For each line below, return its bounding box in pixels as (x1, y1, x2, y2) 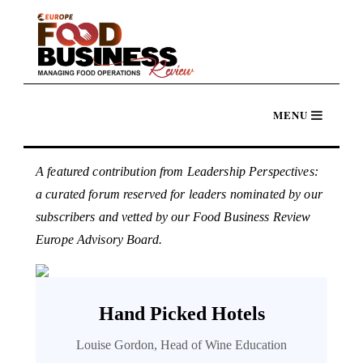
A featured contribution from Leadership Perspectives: (36, 164, 318, 178)
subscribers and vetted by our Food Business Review (36, 209, 311, 224)
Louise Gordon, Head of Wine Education (76, 337, 287, 352)
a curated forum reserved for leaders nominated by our (36, 186, 322, 201)
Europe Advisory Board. (36, 232, 162, 246)
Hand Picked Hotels (98, 302, 265, 324)
